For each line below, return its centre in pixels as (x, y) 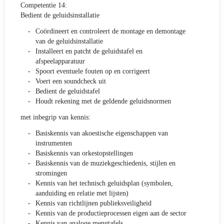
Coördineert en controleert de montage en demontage (110, 31)
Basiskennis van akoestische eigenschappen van (102, 133)
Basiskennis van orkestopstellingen (84, 153)
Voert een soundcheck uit (71, 81)
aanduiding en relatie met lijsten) (82, 193)
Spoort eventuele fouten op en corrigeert (93, 71)
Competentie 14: (44, 5)
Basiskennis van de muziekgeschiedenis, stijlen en (105, 163)
